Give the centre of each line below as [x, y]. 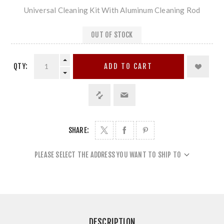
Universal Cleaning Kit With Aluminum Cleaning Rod [112, 10]
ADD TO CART [128, 66]
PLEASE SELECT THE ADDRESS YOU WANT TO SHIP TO [108, 154]
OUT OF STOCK [112, 35]
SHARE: [79, 130]
